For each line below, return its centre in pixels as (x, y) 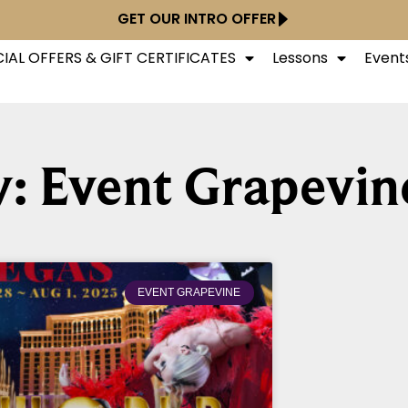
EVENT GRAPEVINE (189, 293)
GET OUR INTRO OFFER (197, 19)
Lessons (300, 58)
